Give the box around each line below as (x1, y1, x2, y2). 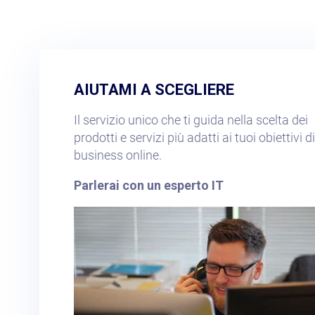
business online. (74, 147, 162, 162)
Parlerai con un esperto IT (74, 177, 224, 193)
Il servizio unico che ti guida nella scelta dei (74, 112, 308, 127)
